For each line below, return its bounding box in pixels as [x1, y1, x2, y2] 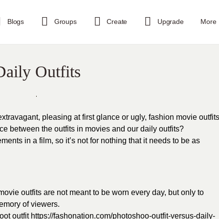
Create [107, 18, 128, 25]
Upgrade [157, 18, 184, 25]
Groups [54, 18, 77, 25]
